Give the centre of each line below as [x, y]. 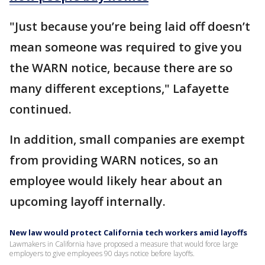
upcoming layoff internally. [89, 201]
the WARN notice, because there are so [121, 67]
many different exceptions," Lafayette [119, 88]
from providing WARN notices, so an [114, 160]
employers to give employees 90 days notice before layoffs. [102, 253]
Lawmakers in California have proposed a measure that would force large [124, 244]
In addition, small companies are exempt [127, 139]
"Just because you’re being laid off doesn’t [130, 26]
